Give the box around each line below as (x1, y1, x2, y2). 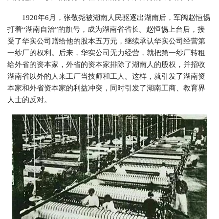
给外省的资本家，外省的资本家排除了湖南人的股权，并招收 (7, 61, 205, 68)
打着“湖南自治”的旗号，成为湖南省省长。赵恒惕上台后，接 (7, 25, 205, 33)
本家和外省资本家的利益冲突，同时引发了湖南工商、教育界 (7, 84, 205, 92)
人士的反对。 (7, 96, 51, 104)
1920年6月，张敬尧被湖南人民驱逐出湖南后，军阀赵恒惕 (22, 14, 210, 22)
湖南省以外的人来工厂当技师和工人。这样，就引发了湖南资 (7, 72, 205, 80)
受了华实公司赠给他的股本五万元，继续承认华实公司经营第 (7, 37, 205, 45)
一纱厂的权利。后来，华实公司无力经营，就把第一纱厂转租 (7, 49, 205, 57)
